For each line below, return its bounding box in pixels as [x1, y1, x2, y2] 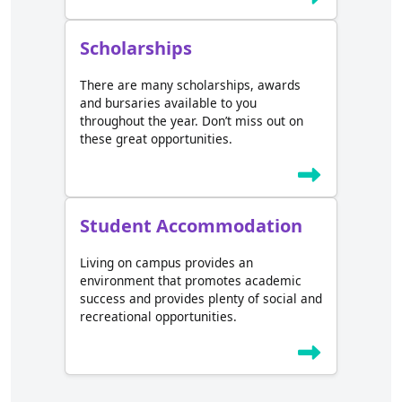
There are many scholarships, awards [80, 76, 301, 94]
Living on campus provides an [80, 254, 253, 272]
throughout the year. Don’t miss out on [80, 112, 303, 130]
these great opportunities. [80, 130, 232, 148]
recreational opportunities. [80, 308, 237, 326]
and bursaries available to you [80, 94, 257, 112]
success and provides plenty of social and [80, 290, 322, 308]
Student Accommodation [80, 214, 302, 239]
